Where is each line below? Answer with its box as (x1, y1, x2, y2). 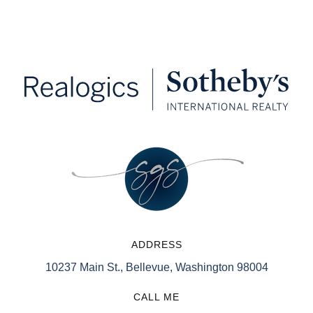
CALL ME (133, 291, 180, 303)
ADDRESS (131, 238, 182, 250)
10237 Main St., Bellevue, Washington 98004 (45, 261, 268, 273)
